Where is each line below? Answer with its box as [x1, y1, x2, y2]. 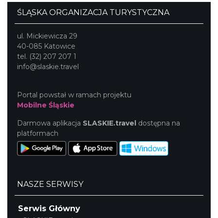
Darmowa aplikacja [17, 119, 83, 128]
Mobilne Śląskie [17, 101, 74, 110]
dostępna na [136, 119, 180, 128]
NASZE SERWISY [17, 180, 83, 189]
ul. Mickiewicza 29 [17, 32, 77, 41]
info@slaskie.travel [17, 62, 79, 72]
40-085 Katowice [17, 42, 75, 51]
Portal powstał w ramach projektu [17, 91, 131, 100]
